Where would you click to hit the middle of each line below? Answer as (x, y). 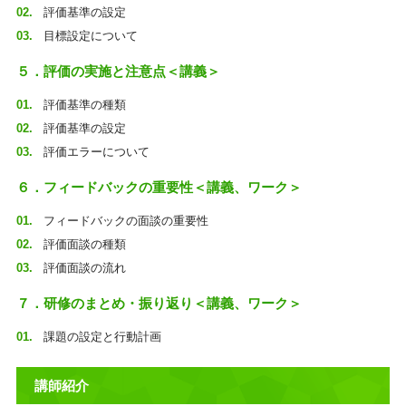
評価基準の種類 (84, 105)
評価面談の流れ (84, 268)
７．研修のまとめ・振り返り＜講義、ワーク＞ (159, 303)
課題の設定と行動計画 (102, 337)
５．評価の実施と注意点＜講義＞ (118, 71)
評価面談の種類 (84, 244)
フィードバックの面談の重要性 (126, 221)
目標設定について (90, 36)
